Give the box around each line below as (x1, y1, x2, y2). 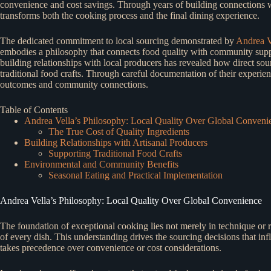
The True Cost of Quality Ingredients (48, 126, 189, 137)
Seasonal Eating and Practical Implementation (48, 169, 223, 180)
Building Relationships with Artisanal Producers (24, 137, 207, 148)
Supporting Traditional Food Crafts (48, 148, 182, 158)
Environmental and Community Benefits (24, 158, 178, 169)
